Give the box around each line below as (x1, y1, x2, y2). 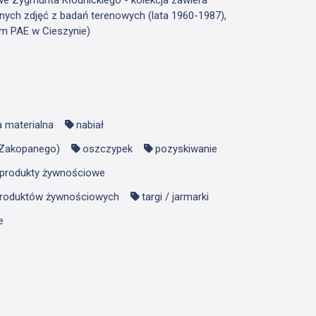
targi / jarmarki (141, 190, 209, 203)
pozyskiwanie (154, 142, 217, 155)
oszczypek (82, 142, 133, 155)
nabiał (75, 118, 104, 131)
